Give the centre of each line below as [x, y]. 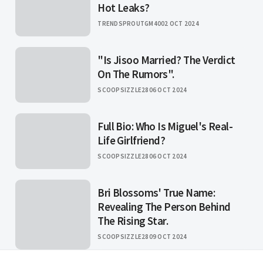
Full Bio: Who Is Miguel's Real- [165, 127]
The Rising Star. [133, 221]
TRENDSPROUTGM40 [129, 24]
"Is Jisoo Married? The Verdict [166, 60]
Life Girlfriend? [131, 141]
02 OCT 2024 [180, 24]
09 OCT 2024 [168, 237]
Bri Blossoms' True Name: [156, 193]
